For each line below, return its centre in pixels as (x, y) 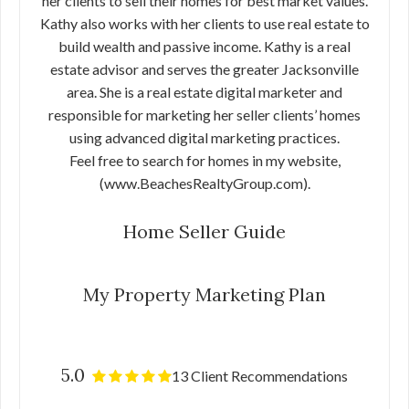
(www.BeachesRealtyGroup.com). (204, 184)
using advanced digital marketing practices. (204, 138)
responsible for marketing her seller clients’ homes (204, 115)
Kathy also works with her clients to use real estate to (204, 24)
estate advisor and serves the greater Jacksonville (204, 69)
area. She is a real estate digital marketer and (204, 92)
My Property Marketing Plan (204, 295)
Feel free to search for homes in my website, (204, 161)
